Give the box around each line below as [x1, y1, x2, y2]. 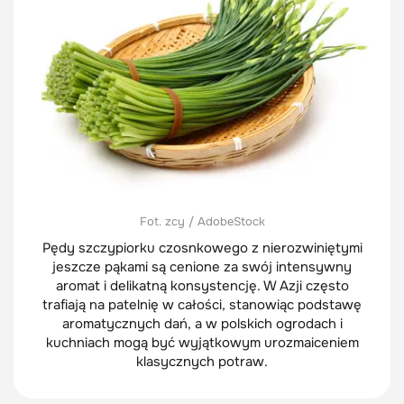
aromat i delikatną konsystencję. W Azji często [55, 277, 349, 296]
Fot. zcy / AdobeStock [139, 214, 265, 230]
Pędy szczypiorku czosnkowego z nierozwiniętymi [41, 239, 363, 258]
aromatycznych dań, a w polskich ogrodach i [61, 315, 343, 334]
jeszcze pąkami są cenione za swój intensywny [52, 258, 352, 277]
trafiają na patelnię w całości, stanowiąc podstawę [42, 296, 362, 315]
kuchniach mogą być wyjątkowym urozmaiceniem [45, 334, 359, 353]
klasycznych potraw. [136, 353, 268, 372]
